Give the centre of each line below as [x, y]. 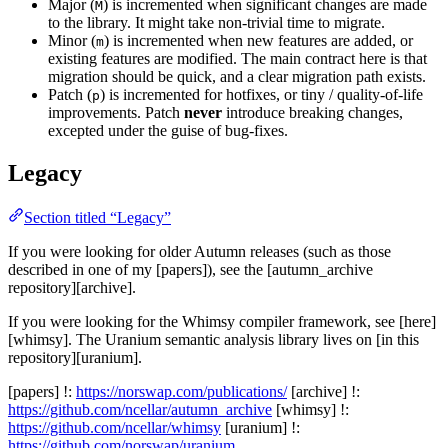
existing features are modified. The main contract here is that [237, 59]
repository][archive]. [72, 288]
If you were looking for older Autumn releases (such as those [199, 252]
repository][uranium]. [75, 358]
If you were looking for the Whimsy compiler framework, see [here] [222, 322]
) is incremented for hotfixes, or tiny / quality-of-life [261, 95]
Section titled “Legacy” [97, 218]
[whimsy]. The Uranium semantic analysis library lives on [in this [213, 340]
